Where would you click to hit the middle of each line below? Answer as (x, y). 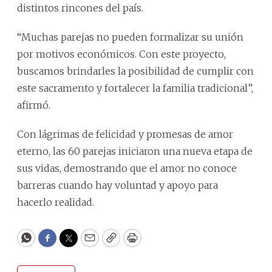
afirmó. (34, 105)
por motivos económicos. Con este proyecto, (121, 54)
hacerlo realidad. (56, 202)
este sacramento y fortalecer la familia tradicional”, (135, 88)
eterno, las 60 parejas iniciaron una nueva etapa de (135, 151)
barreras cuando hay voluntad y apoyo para (117, 185)
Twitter (88, 243)
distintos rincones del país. (80, 8)
